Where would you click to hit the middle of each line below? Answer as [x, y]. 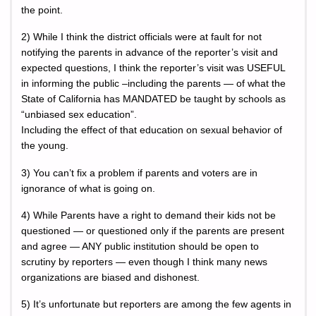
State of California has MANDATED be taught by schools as [153, 99]
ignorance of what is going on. [88, 188]
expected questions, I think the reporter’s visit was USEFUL [153, 68]
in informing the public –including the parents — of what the [153, 84]
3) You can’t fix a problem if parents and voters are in [139, 173]
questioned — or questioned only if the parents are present [153, 231]
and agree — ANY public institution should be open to [140, 246]
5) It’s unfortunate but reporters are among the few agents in [156, 304]
